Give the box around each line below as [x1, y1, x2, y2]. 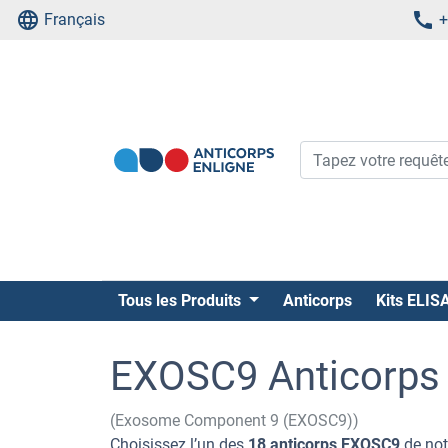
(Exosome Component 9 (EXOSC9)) [110, 411, 359, 430]
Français [44, 10, 105, 29]
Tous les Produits [118, 291, 245, 310]
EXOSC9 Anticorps [110, 353, 440, 400]
